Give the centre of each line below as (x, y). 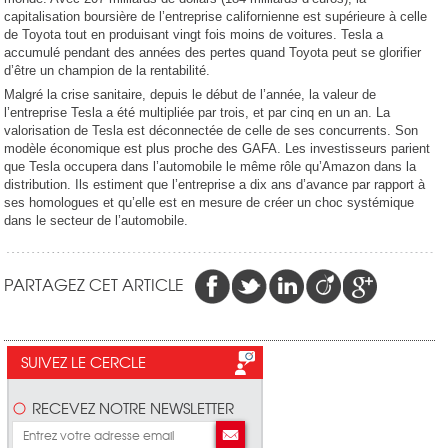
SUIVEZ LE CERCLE (83, 361)
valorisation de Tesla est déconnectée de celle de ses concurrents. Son (211, 130)
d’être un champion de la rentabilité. (107, 70)
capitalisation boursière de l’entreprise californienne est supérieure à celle (216, 16)
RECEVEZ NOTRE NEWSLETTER (133, 407)
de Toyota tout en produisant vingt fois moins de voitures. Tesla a (194, 34)
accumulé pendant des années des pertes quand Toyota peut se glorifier (213, 52)
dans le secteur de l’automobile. (96, 220)
